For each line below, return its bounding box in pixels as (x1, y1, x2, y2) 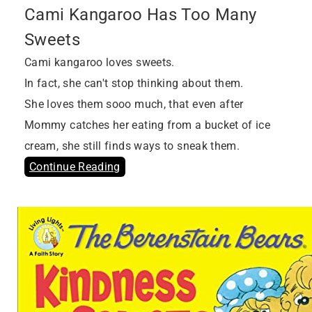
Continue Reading (29, 160, 120, 174)
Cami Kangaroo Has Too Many (24, 4, 257, 25)
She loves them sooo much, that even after (24, 97, 244, 111)
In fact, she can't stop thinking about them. (24, 77, 244, 91)
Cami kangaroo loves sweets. (24, 56, 175, 70)
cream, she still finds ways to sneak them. (24, 139, 240, 153)
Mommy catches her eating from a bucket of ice (24, 118, 271, 132)
